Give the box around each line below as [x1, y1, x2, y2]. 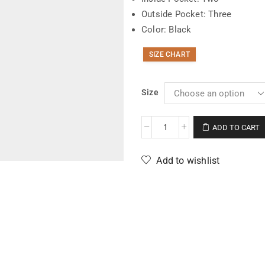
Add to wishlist [156, 155, 220, 167]
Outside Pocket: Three [141, 9, 232, 20]
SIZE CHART [149, 50, 190, 59]
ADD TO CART [212, 123, 260, 132]
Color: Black [141, 24, 192, 35]
